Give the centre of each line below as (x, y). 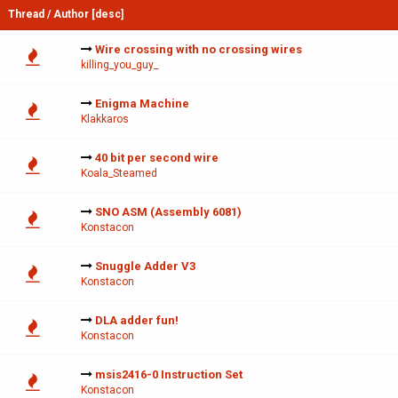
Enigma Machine (142, 104)
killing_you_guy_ (119, 65)
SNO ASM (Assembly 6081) (168, 212)
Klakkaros (105, 119)
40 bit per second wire (157, 158)
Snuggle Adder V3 (145, 267)
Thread (26, 15)
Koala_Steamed (119, 174)
